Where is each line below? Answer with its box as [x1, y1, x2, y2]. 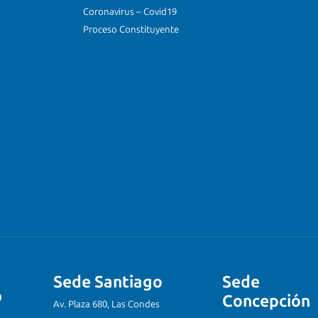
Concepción [222, 291, 310, 312]
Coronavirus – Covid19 [83, 6, 177, 18]
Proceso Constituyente [83, 23, 180, 35]
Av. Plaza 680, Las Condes [53, 299, 160, 310]
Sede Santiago [53, 272, 163, 292]
